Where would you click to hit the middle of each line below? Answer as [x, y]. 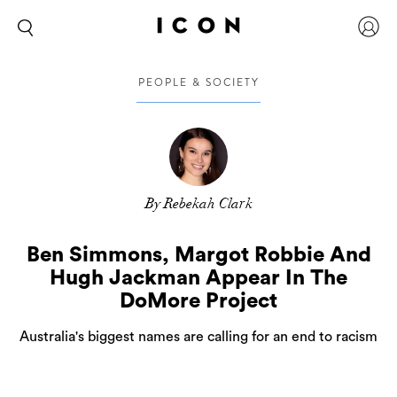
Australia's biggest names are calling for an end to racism [198, 337]
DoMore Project [198, 301]
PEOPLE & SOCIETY [198, 82]
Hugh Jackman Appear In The [198, 278]
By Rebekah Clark [198, 204]
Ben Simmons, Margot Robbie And [198, 255]
